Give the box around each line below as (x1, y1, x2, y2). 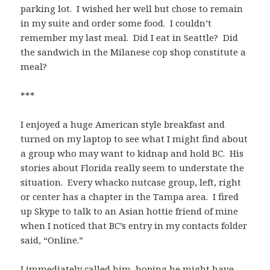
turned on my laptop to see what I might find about (20, 133, 248, 145)
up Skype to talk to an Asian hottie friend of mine (20, 205, 239, 218)
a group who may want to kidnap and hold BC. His (20, 147, 244, 160)
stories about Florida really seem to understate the (20, 162, 245, 174)
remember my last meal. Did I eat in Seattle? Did (20, 31, 239, 44)
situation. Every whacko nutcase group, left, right (20, 176, 242, 189)
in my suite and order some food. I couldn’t (20, 17, 212, 30)
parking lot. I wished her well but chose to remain (20, 2, 243, 15)
